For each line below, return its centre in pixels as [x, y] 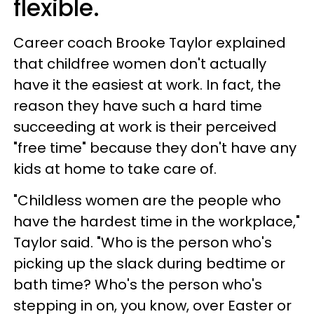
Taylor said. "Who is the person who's [143, 243]
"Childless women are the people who [147, 200]
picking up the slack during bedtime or [149, 264]
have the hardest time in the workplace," [157, 221]
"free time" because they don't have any [155, 148]
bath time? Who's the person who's [138, 285]
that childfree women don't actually [140, 64]
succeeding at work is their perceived [145, 127]
